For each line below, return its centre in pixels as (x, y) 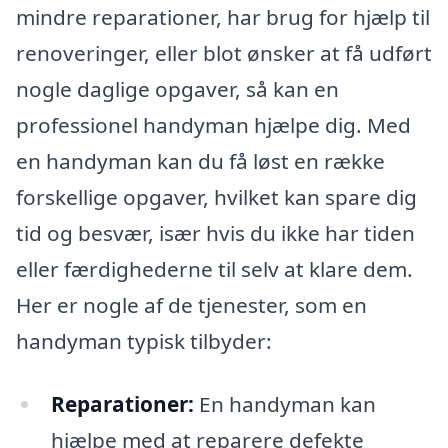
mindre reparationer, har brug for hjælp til (223, 16)
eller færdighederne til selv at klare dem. (214, 268)
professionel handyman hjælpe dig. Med (213, 124)
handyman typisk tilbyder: (144, 340)
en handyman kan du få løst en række (200, 160)
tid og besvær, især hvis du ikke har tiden (215, 232)
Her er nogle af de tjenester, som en (191, 304)
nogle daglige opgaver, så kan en (177, 88)
